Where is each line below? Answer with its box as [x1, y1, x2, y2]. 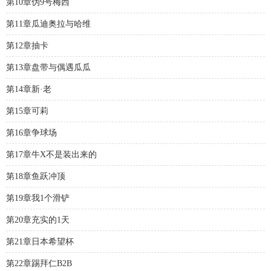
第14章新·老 [6, 85, 51, 94]
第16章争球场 [6, 128, 57, 137]
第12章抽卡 [6, 41, 48, 50]
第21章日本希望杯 [6, 237, 74, 246]
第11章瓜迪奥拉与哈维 [6, 19, 91, 28]
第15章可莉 [6, 106, 48, 116]
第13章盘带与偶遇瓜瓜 [6, 63, 91, 72]
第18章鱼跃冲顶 [6, 172, 65, 181]
